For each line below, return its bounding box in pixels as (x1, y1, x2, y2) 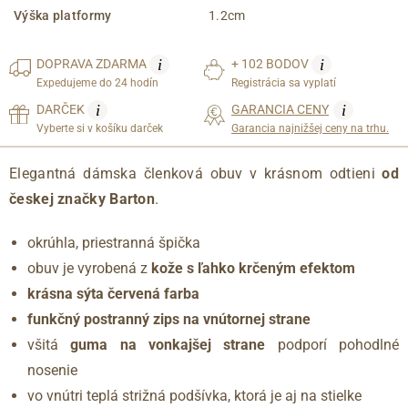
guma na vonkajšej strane (70, 336, 266, 354)
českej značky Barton (9, 190, 156, 209)
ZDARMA (96, 56, 149, 72)
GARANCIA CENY (231, 102, 329, 117)
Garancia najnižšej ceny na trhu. (231, 122, 389, 136)
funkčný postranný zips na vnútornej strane (27, 311, 311, 329)
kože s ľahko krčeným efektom (151, 260, 355, 278)
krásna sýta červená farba (27, 285, 199, 303)
